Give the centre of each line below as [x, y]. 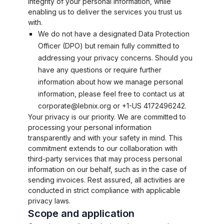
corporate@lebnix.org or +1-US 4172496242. [112, 106]
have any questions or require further [100, 70]
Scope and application [81, 213]
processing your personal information [90, 127]
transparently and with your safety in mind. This [105, 138]
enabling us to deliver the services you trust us [105, 12]
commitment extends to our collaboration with [103, 148]
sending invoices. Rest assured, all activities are [106, 180]
